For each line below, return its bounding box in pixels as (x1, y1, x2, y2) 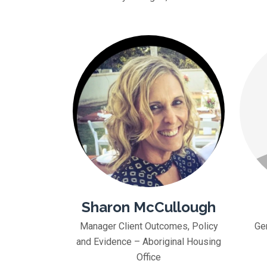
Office (136, 252, 161, 263)
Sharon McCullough (82, 198, 216, 216)
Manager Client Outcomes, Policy (79, 221, 218, 232)
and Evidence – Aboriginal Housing (76, 236, 221, 247)
